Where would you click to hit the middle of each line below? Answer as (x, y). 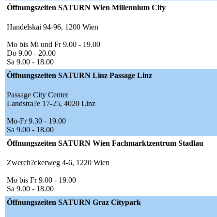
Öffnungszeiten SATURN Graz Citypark (74, 202)
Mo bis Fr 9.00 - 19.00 (41, 180)
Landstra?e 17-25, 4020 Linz (51, 104)
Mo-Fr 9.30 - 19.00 (36, 121)
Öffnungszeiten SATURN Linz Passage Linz (79, 76)
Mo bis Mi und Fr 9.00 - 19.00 (54, 45)
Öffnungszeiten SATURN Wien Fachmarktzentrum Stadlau (105, 143)
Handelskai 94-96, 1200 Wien (53, 27)
